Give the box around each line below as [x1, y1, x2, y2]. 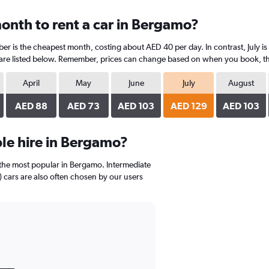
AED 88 [15, 100, 48, 111]
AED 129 [170, 100, 207, 111]
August [228, 78, 254, 88]
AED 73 [67, 100, 100, 111]
